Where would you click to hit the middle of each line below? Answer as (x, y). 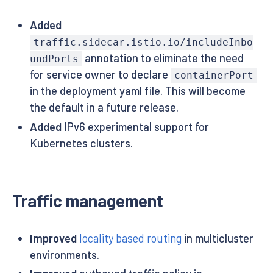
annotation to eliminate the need (163, 58)
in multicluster (217, 238)
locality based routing (130, 238)
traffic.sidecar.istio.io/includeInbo (143, 42)
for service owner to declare (100, 74)
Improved (53, 238)
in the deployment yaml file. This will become (137, 91)
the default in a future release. (104, 107)
